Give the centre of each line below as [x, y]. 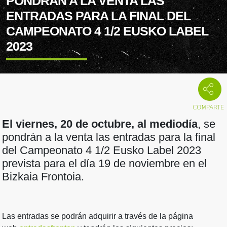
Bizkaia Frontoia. [43, 177]
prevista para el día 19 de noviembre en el [104, 164]
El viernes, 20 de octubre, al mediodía [100, 124]
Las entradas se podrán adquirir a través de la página [98, 216]
